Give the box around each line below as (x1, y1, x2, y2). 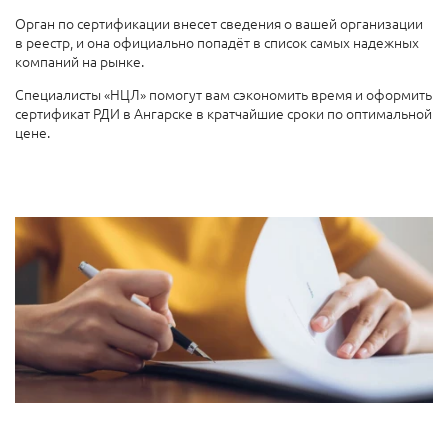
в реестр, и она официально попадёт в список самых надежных (15, 32, 419, 53)
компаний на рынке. (15, 51, 147, 72)
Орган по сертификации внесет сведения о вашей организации (15, 13, 423, 34)
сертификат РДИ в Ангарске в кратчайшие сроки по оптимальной (15, 103, 432, 124)
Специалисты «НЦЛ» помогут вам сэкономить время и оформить (15, 84, 432, 105)
